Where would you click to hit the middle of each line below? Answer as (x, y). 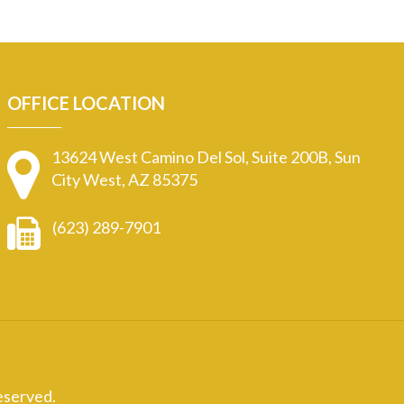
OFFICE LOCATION (87, 102)
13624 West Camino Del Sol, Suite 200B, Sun (207, 156)
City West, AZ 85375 (125, 179)
